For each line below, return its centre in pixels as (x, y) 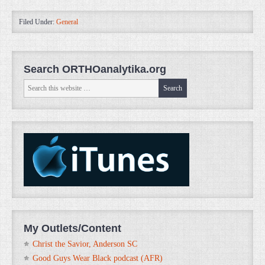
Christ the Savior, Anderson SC (85, 244)
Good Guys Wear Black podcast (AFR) (98, 258)
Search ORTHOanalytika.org (95, 69)
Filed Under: (38, 22)
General (67, 22)
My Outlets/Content (72, 228)
